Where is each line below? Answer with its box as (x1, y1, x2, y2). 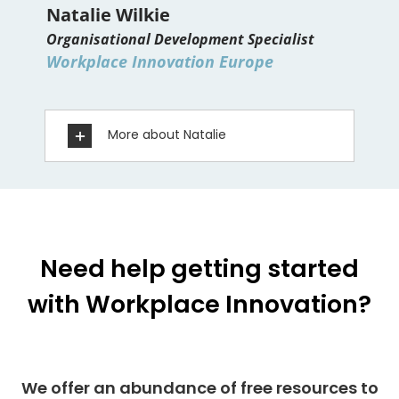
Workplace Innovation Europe (46, 51, 273, 73)
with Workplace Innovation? (28, 288, 371, 322)
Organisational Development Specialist (46, 29, 314, 50)
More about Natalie (108, 126, 226, 144)
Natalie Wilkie (46, 3, 170, 28)
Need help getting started (40, 252, 359, 286)
